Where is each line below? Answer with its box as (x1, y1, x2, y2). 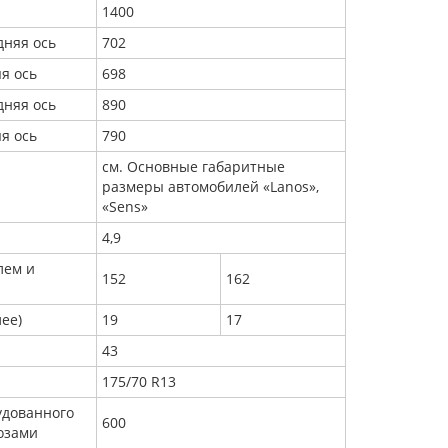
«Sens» (102, 197, 148, 216)
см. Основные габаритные (102, 157, 285, 176)
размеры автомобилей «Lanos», (102, 177, 319, 196)
